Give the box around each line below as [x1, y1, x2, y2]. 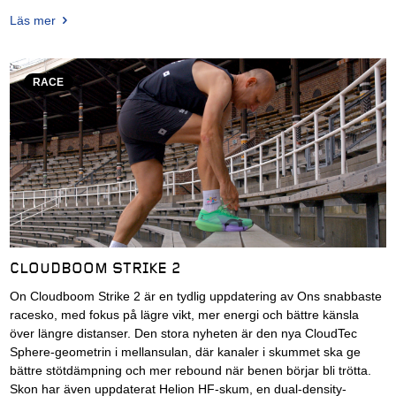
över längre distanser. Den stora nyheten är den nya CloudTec [9, 327, 357, 341]
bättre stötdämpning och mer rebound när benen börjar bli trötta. [9, 364, 371, 378]
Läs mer [9, 14, 56, 28]
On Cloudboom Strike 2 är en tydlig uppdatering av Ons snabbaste [9, 290, 382, 304]
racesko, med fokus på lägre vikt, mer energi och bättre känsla [9, 308, 359, 323]
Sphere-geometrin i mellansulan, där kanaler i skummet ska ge [9, 346, 361, 360]
